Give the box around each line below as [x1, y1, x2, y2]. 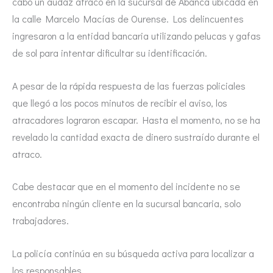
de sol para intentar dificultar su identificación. [12, 46, 207, 60]
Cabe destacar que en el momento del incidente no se [12, 180, 240, 193]
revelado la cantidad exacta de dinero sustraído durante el [12, 130, 260, 143]
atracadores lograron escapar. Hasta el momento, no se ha [12, 113, 260, 126]
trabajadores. [12, 214, 69, 227]
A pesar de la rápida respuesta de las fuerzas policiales [12, 79, 246, 92]
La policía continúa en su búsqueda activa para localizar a [12, 246, 254, 260]
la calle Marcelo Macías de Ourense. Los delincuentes [12, 12, 244, 26]
